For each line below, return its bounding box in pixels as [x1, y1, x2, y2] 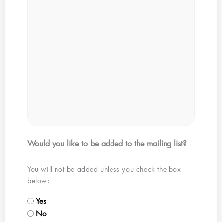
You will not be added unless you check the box [27, 164, 181, 174]
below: [27, 175, 50, 185]
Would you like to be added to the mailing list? [27, 137, 187, 148]
